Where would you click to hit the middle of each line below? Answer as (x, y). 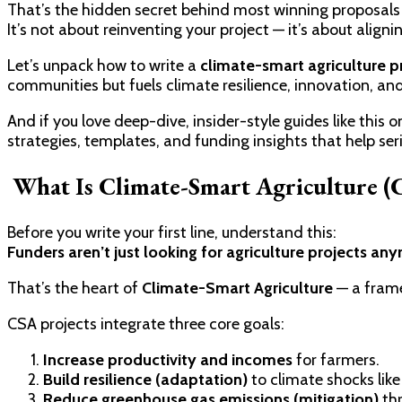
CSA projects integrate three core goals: (146, 323)
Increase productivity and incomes (168, 359)
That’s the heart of (74, 288)
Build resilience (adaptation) (145, 379)
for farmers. (336, 359)
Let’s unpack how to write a (104, 65)
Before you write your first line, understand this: (172, 232)
